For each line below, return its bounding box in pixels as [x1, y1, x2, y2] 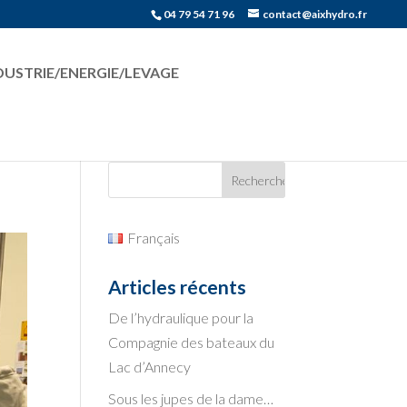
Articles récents [108, 275, 247, 298]
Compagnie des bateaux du [108, 333, 275, 351]
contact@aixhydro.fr [263, 7, 367, 21]
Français [126, 229, 180, 246]
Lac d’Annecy [108, 358, 192, 375]
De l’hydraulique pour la [108, 309, 254, 326]
